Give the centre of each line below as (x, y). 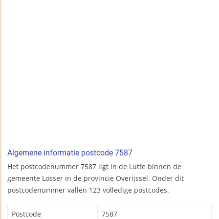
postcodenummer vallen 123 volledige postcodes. (88, 190)
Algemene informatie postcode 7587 (70, 153)
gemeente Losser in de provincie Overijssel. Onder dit (96, 178)
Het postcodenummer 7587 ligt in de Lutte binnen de (94, 167)
